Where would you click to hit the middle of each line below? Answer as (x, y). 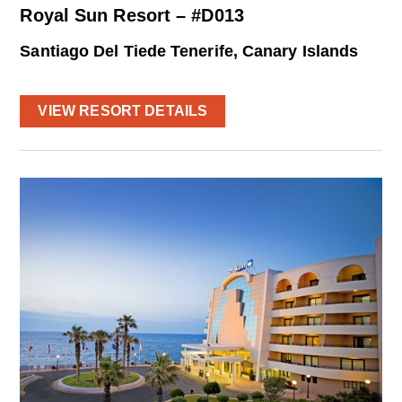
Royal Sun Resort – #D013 (132, 15)
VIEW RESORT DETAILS (123, 110)
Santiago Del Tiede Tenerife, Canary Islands (189, 51)
